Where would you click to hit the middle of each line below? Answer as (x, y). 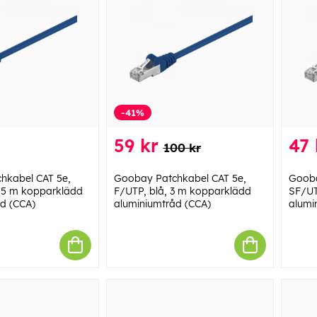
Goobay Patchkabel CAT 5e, (180, 178)
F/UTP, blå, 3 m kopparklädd (182, 191)
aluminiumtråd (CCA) (162, 203)
